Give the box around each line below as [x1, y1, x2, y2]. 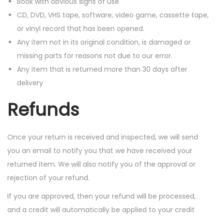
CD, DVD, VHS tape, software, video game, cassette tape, [17, 10, 209, 20]
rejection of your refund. [7, 173, 90, 183]
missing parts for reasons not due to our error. [17, 51, 172, 61]
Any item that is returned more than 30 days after [17, 64, 187, 74]
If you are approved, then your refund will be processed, [7, 191, 196, 201]
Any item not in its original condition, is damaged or [17, 37, 191, 47]
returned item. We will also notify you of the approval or [7, 159, 196, 169]
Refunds [7, 97, 79, 122]
